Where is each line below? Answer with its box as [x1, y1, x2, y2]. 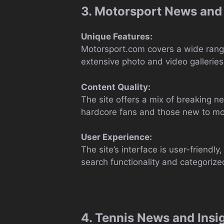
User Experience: [81, 132, 152, 142]
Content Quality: [81, 81, 150, 92]
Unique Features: [81, 31, 152, 41]
